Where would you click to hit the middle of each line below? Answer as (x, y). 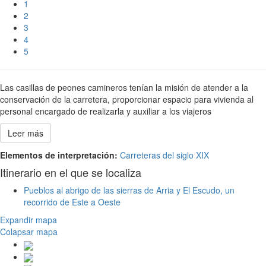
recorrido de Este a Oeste (72, 202)
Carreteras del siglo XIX (164, 155)
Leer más (26, 133)
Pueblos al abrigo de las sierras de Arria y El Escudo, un (129, 190)
